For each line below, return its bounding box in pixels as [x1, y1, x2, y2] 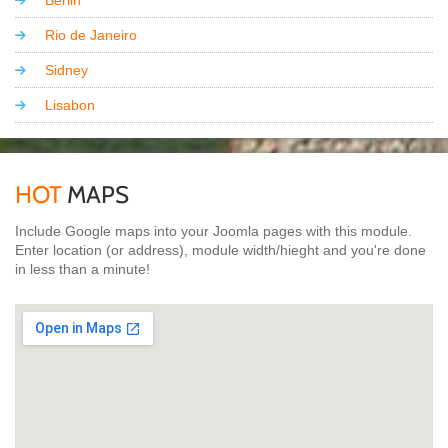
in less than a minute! [15, 261, 150, 277]
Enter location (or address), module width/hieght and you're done [15, 242, 426, 258]
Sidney [45, 61, 88, 78]
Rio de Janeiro [45, 26, 137, 43]
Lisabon [45, 96, 95, 113]
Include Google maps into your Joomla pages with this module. [15, 223, 412, 239]
